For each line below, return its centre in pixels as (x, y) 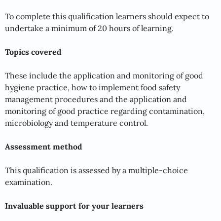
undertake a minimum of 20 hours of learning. (90, 28)
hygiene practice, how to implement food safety (92, 87)
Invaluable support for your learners (74, 205)
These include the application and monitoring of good (104, 75)
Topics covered (33, 52)
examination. (29, 182)
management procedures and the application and (96, 99)
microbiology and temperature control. (76, 123)
